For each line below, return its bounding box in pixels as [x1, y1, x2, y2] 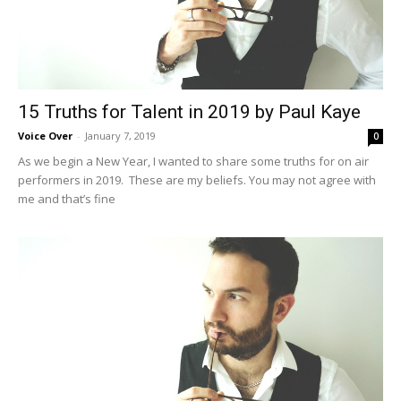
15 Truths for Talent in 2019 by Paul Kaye [18, 100, 361, 123]
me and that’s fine [18, 190, 115, 207]
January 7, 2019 [85, 128, 156, 142]
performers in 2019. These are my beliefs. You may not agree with [18, 171, 376, 188]
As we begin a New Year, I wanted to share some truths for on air [18, 152, 369, 169]
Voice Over [18, 128, 73, 142]
